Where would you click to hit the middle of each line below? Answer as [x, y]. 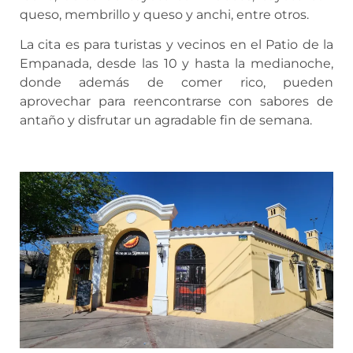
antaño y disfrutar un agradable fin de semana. [166, 121]
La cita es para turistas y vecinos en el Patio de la [176, 45]
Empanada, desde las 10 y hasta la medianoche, [176, 64]
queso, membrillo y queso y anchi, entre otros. [164, 15]
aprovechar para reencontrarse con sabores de [176, 102]
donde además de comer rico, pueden [176, 83]
